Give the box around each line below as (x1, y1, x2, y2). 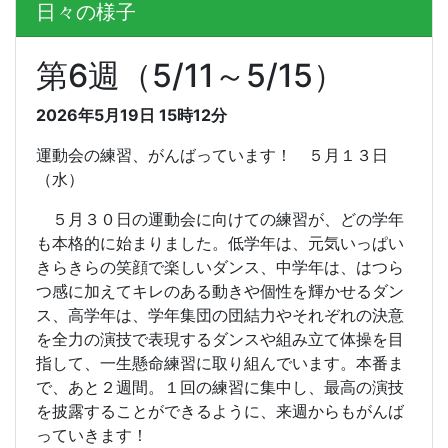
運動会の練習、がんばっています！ (36, 145, 292, 165)
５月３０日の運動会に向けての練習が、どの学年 (36, 209, 404, 229)
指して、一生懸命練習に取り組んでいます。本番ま (36, 353, 404, 373)
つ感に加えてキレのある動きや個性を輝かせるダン (36, 281, 404, 301)
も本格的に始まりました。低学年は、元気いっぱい (36, 233, 404, 253)
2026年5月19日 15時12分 (36, 105, 227, 125)
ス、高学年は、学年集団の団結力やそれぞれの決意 (36, 305, 404, 325)
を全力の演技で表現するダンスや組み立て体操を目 (36, 329, 404, 349)
